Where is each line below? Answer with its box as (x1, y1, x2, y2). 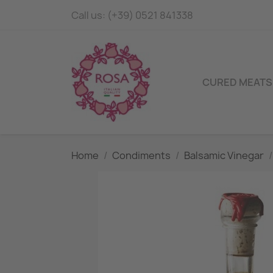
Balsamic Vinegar (184, 149, 264, 162)
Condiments (112, 149, 171, 162)
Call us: (71, 9, 107, 22)
